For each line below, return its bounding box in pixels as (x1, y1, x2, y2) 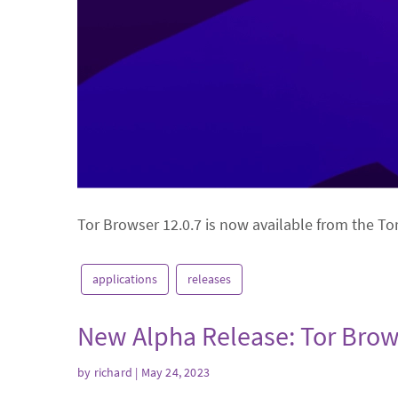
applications (92, 271, 157, 287)
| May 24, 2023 (132, 363, 211, 380)
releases (187, 271, 231, 287)
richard (93, 363, 133, 380)
